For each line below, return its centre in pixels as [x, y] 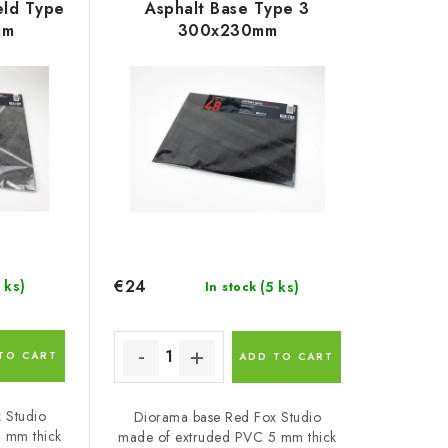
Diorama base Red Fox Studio [227, 416]
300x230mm [227, 31]
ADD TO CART [286, 356]
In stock [230, 286]
